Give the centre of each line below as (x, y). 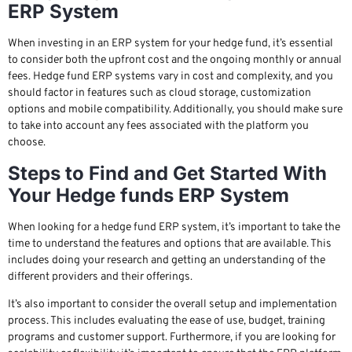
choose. (27, 143)
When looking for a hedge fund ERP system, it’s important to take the (174, 227)
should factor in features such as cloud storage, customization (159, 93)
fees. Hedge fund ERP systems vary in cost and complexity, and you (170, 77)
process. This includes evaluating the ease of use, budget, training (167, 321)
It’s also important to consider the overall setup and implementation (172, 305)
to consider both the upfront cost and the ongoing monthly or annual (175, 60)
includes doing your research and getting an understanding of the (167, 260)
